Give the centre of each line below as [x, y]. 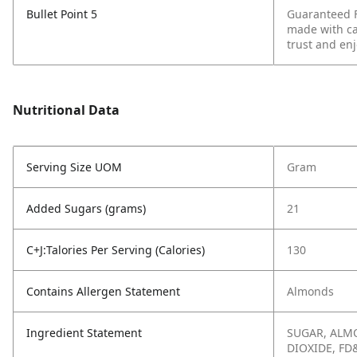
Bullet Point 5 [62, 14]
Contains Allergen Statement [103, 291]
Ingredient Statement [84, 333]
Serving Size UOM [74, 167]
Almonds [310, 291]
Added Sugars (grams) [86, 208]
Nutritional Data [66, 110]
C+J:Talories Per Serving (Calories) [116, 250]
